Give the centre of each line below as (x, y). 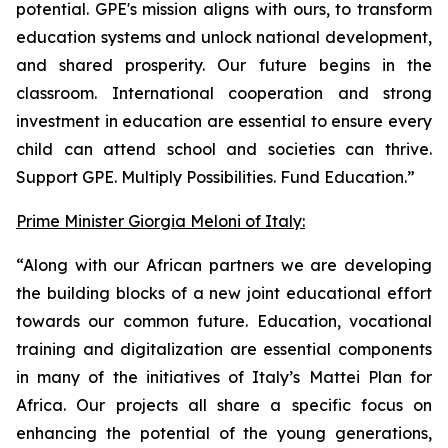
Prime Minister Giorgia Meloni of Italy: (160, 221)
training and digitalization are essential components (224, 349)
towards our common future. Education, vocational (224, 321)
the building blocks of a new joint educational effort (224, 293)
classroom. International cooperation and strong (224, 93)
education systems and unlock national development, (224, 37)
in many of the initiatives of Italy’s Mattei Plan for (224, 377)
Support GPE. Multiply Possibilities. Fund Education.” (215, 177)
